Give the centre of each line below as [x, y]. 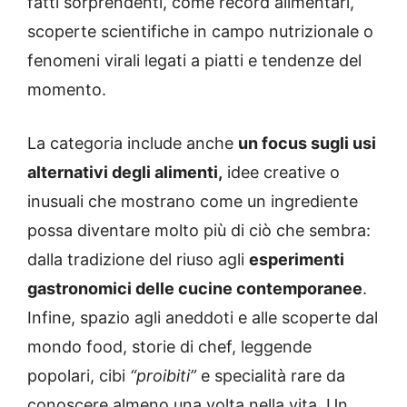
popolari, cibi [79, 375]
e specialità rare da [271, 375]
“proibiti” [163, 375]
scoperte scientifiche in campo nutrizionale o [200, 31]
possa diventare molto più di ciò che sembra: [199, 230]
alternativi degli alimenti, [125, 172]
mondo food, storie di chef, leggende [169, 346]
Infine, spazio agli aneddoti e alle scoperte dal [203, 317]
